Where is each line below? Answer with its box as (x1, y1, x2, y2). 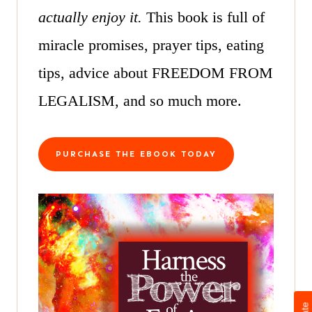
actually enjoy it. (38, 8, 146, 26)
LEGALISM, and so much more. (38, 91, 242, 109)
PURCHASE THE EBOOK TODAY (56, 148, 217, 159)
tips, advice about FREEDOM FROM (38, 63, 273, 81)
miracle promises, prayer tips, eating (38, 36, 264, 54)
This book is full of (146, 8, 265, 26)
